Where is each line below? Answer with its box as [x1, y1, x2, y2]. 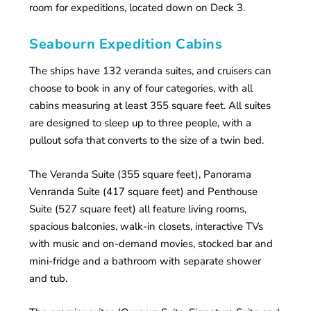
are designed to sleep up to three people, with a [29, 116, 252, 131]
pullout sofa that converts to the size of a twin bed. [29, 133, 264, 148]
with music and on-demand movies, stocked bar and [29, 237, 274, 251]
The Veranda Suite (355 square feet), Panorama [29, 167, 252, 182]
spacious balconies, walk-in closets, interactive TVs [29, 219, 264, 234]
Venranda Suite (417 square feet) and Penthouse [29, 185, 258, 199]
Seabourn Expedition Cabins [29, 35, 223, 54]
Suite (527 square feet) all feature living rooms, [29, 202, 247, 217]
